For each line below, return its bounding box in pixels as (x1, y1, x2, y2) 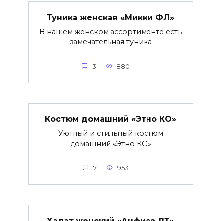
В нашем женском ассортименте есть (39, 27, 182, 37)
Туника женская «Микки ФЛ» (47, 12, 174, 22)
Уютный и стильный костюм (58, 129, 163, 138)
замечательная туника (69, 37, 152, 47)
